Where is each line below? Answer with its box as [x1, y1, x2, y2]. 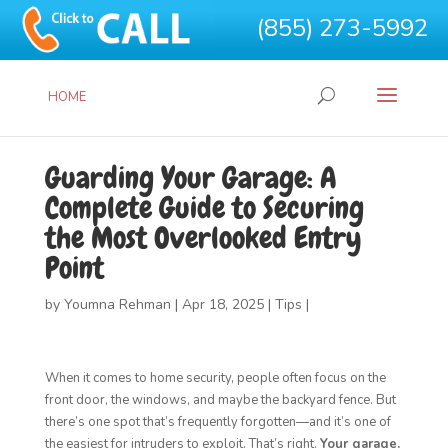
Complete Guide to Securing [44, 189, 364, 227]
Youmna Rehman [63, 295, 171, 314]
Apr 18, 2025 [181, 295, 264, 314]
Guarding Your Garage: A [44, 159, 337, 197]
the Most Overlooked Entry [44, 219, 362, 257]
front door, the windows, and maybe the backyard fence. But [44, 391, 396, 409]
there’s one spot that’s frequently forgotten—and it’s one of [44, 413, 391, 431]
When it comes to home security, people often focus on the [44, 369, 386, 387]
